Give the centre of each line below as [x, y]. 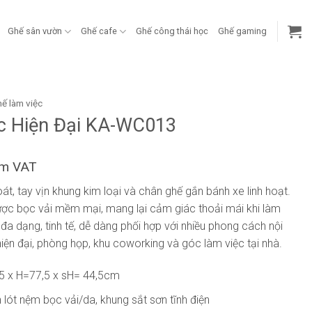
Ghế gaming [242, 31]
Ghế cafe [99, 31]
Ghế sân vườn [34, 31]
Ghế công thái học [172, 31]
